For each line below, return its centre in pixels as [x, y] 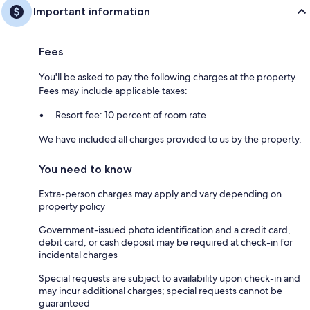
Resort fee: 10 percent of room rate [131, 115]
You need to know [85, 169]
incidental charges [78, 254]
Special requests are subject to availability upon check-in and [170, 278]
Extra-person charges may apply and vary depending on [160, 193]
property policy [72, 206]
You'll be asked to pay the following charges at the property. [168, 76]
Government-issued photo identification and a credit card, [165, 229]
